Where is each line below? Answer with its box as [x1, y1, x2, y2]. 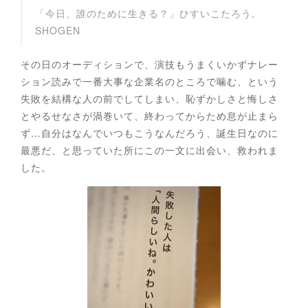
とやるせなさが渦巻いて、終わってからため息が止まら [21, 108, 278, 122]
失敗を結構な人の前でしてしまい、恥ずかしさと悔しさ [21, 91, 278, 105]
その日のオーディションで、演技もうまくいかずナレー [21, 56, 278, 71]
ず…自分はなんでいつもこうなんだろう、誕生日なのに [21, 125, 278, 140]
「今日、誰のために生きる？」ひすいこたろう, [34, 5, 255, 20]
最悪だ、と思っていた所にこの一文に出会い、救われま [21, 142, 278, 157]
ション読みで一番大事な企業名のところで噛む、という [21, 74, 278, 88]
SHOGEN [34, 23, 80, 37]
